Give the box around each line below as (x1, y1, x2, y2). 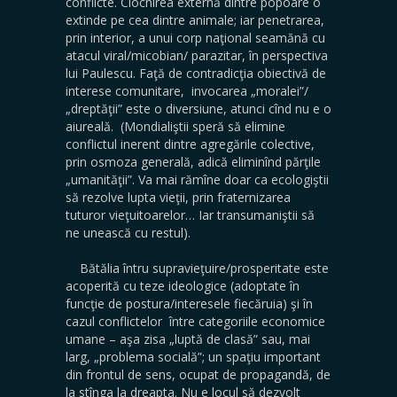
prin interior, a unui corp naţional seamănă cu (66, 29, 325, 46)
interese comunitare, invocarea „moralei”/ (66, 82, 308, 99)
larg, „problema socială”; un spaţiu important (66, 348, 321, 365)
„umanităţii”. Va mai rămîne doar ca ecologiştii (66, 171, 329, 188)
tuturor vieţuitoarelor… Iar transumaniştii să (66, 206, 315, 223)
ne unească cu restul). (66, 224, 194, 241)
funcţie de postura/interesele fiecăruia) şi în (66, 295, 313, 312)
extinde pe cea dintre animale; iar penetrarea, (66, 12, 324, 28)
